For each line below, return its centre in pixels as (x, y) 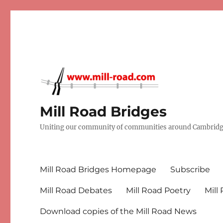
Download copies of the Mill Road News (118, 211)
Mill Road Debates (76, 190)
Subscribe (190, 169)
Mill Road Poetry (159, 190)
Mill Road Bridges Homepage (98, 169)
